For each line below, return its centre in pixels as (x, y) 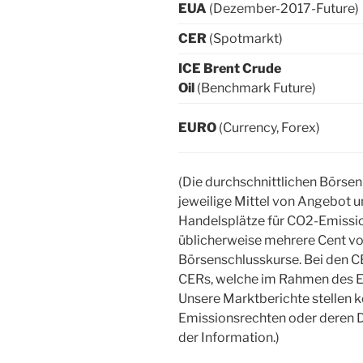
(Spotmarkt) (245, 38)
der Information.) (229, 337)
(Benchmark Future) (256, 88)
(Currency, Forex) (269, 127)
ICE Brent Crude (230, 68)
